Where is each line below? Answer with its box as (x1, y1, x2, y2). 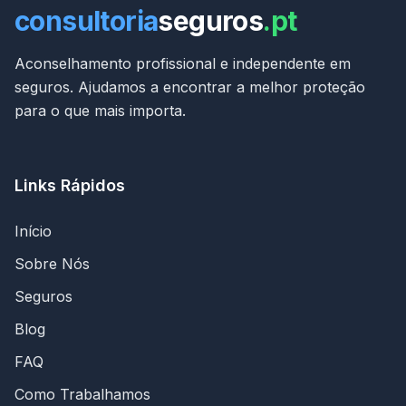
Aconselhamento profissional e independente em (14, 54, 351, 72)
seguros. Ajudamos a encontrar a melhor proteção (14, 78, 365, 96)
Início (14, 222, 52, 240)
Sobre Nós (14, 255, 90, 273)
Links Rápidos (14, 176, 125, 195)
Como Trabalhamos (14, 385, 150, 403)
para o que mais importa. (14, 101, 186, 120)
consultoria (14, 5, 159, 37)
